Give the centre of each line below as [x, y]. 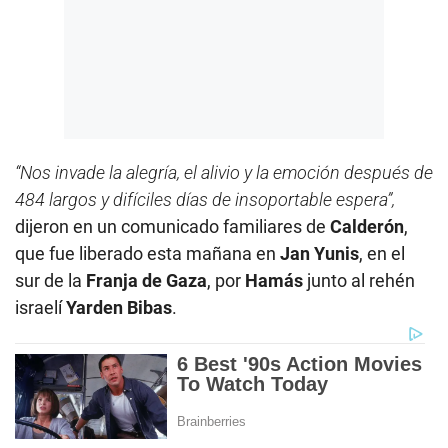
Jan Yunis [319, 253]
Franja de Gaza [146, 280]
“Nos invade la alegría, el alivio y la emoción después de [224, 172]
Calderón [367, 226]
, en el [382, 253]
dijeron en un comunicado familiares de [172, 226]
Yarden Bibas [119, 307]
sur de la [50, 280]
